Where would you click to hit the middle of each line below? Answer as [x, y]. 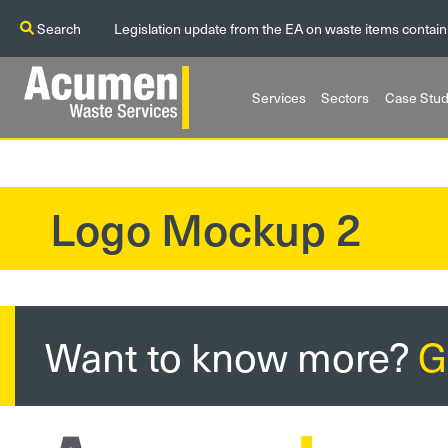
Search [57, 28]
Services [278, 97]
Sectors [345, 97]
